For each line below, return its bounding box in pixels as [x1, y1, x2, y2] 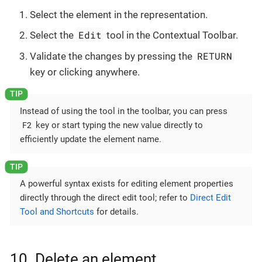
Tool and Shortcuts [20, 206, 94, 218]
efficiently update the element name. [20, 133, 161, 144]
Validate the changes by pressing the [30, 50, 195, 62]
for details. [94, 206, 139, 218]
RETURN [197, 49, 233, 62]
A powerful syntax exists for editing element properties [20, 178, 233, 189]
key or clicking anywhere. [30, 65, 140, 78]
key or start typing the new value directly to [33, 119, 204, 130]
